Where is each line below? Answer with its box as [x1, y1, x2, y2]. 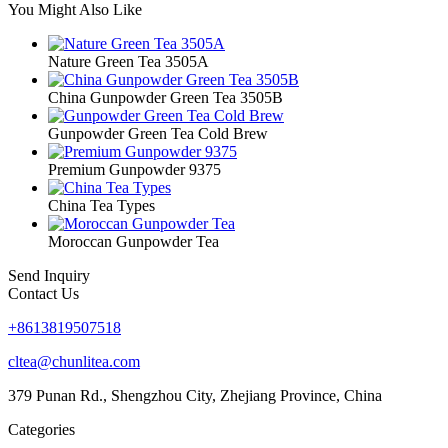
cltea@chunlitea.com [8, 352, 140, 370]
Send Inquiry [8, 266, 90, 284]
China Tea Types [48, 196, 155, 214]
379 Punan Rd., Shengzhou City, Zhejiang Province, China [8, 386, 382, 404]
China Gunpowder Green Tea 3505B [48, 88, 283, 106]
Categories [8, 420, 75, 438]
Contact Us [8, 284, 79, 302]
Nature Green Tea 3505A [48, 52, 209, 70]
